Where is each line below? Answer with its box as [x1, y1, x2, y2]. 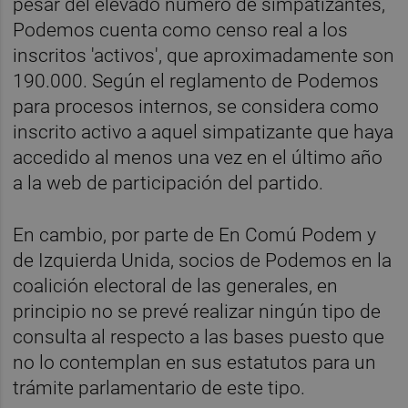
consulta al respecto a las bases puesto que [13, 325, 385, 348]
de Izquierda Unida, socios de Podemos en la [13, 249, 393, 271]
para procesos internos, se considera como [13, 95, 380, 117]
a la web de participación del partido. [13, 171, 324, 194]
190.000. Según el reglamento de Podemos [13, 69, 380, 92]
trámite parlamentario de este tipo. [13, 376, 306, 399]
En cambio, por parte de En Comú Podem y [13, 223, 377, 246]
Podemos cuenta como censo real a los [13, 18, 349, 41]
